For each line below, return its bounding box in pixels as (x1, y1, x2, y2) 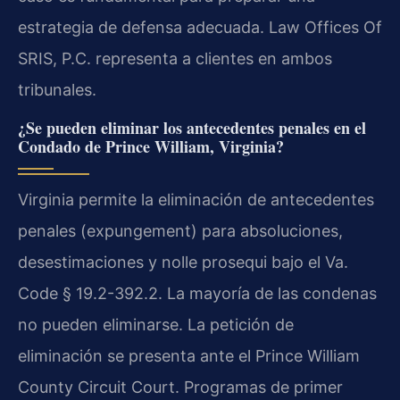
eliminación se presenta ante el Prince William (18, 346, 360, 365)
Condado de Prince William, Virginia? (18, 134, 284, 158)
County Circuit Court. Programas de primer (18, 377, 343, 396)
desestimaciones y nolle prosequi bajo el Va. (18, 252, 348, 271)
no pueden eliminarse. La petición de (18, 314, 294, 334)
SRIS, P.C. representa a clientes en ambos (18, 48, 332, 68)
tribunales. (18, 79, 96, 99)
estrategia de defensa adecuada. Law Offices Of (18, 17, 382, 37)
